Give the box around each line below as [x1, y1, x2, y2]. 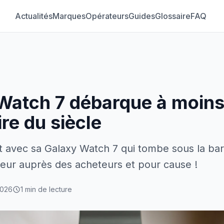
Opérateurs [85, 11, 128, 21]
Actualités [14, 11, 52, 21]
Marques [52, 11, 85, 21]
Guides [128, 11, 155, 21]
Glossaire [154, 11, 190, 21]
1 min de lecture [20, 185, 72, 193]
